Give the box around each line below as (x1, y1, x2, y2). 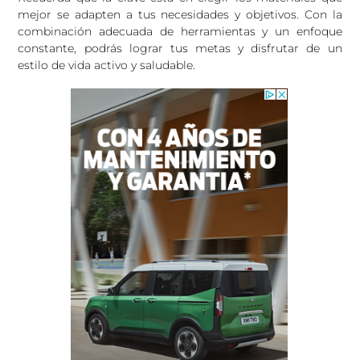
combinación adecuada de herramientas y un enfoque (18, 24, 342, 39)
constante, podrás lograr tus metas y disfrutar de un (18, 41, 342, 56)
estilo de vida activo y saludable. (18, 58, 196, 73)
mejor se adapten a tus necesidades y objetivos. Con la (18, 7, 342, 22)
